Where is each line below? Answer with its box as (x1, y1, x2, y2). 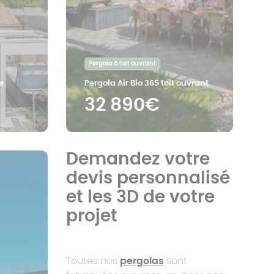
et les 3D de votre (65, 189, 215, 206)
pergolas (119, 256, 164, 266)
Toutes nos (65, 256, 120, 266)
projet (65, 208, 117, 225)
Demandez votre (65, 151, 210, 168)
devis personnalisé (65, 170, 230, 187)
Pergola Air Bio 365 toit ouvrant (84, 80, 209, 87)
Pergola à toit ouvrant (88, 61, 156, 67)
